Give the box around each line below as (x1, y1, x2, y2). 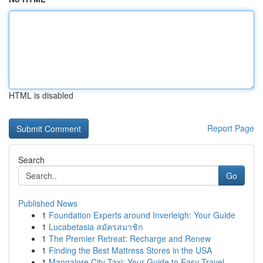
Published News (18, 197, 77, 209)
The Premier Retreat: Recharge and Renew (49, 232, 211, 244)
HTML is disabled (9, 89, 73, 101)
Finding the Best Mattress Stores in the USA (49, 244, 212, 256)
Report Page (207, 122, 254, 134)
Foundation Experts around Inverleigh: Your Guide (49, 209, 235, 221)
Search (18, 154, 45, 166)
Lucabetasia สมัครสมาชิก (49, 221, 143, 232)
